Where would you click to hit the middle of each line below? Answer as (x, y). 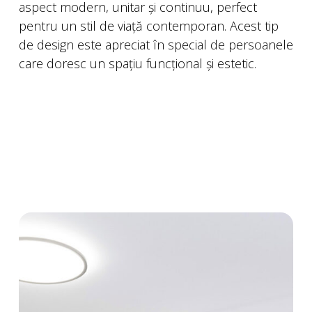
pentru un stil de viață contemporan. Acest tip (149, 26)
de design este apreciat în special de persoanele (156, 45)
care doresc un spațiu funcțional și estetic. (138, 64)
